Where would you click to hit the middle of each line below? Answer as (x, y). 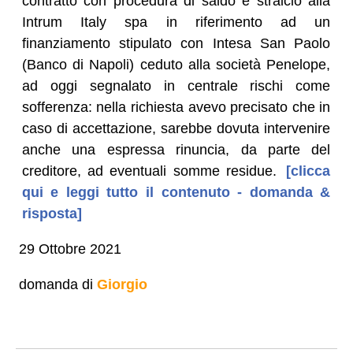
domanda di (58, 284)
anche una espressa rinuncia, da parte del (176, 149)
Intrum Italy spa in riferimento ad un (176, 22)
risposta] (52, 213)
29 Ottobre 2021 (70, 249)
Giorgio (122, 284)
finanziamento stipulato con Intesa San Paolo (176, 43)
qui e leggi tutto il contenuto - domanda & (176, 192)
